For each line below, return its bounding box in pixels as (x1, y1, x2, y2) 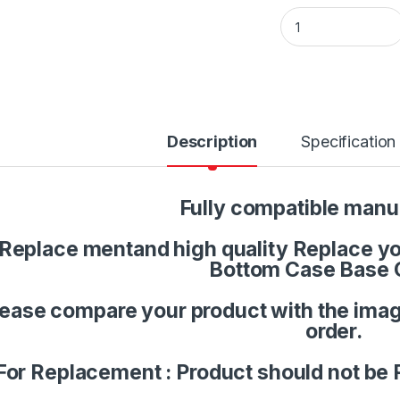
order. (304, 318, 363, 344)
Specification (301, 131, 396, 151)
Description (166, 131, 258, 151)
